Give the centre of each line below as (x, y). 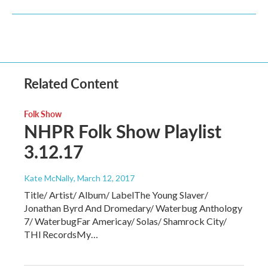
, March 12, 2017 (104, 178)
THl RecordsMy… (61, 234)
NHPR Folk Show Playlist (123, 131)
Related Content (71, 83)
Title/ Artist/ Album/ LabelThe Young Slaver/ (116, 195)
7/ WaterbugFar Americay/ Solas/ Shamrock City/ (125, 221)
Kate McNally (49, 178)
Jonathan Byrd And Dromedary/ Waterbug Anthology (133, 208)
